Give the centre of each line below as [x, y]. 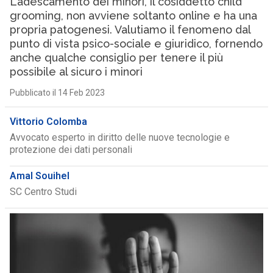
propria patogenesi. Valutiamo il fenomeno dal [130, 30]
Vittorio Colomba [48, 122]
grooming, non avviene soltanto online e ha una [133, 16]
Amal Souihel [39, 176]
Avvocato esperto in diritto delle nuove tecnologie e [119, 137]
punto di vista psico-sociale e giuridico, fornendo [136, 44]
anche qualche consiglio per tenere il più [116, 58]
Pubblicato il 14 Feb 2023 [57, 93]
